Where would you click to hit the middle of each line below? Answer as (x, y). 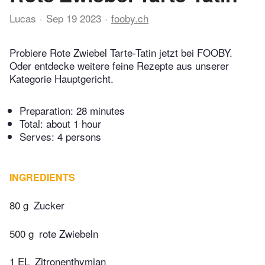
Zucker (49, 205)
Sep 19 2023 (74, 18)
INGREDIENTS (42, 177)
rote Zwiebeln (69, 233)
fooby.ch (130, 18)
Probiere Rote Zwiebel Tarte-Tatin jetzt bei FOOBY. (121, 53)
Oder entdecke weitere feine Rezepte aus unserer (119, 66)
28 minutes (101, 111)
